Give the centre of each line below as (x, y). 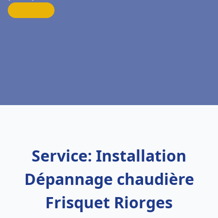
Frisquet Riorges (109, 202)
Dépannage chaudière (109, 179)
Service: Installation (109, 155)
